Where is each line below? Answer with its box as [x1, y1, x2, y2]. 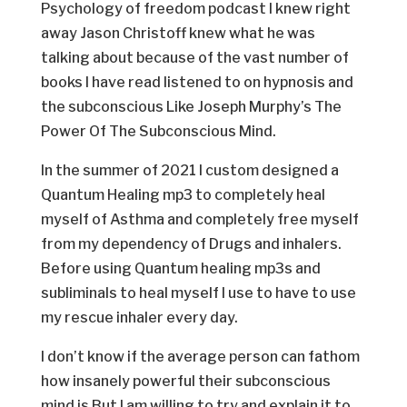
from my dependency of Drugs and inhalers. [40, 235, 342, 253]
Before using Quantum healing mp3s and [40, 260, 321, 278]
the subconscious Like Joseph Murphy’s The [40, 98, 342, 116]
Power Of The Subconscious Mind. [40, 123, 276, 141]
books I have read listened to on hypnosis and [40, 74, 353, 92]
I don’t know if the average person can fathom [40, 348, 360, 366]
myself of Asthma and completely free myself [40, 211, 359, 229]
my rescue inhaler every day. [40, 309, 238, 327]
